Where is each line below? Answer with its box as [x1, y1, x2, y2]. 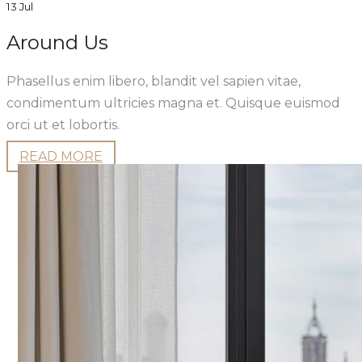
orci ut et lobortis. [6, 116, 120, 133]
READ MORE [19, 148, 103, 164]
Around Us [6, 30, 108, 54]
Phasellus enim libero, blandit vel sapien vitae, [6, 73, 301, 89]
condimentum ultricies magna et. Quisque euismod [6, 95, 340, 111]
